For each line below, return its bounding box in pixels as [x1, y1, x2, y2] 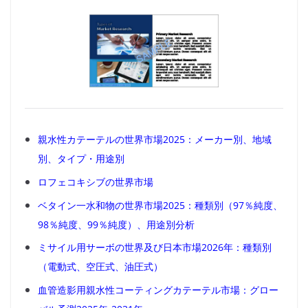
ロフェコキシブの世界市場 [38, 175, 154, 189]
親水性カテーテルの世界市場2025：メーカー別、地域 [38, 133, 272, 146]
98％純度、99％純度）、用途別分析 [38, 217, 195, 231]
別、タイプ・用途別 [38, 152, 125, 166]
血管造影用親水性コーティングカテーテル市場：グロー [38, 283, 279, 296]
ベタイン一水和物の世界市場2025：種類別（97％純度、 [38, 198, 283, 212]
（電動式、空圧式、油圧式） [38, 260, 164, 274]
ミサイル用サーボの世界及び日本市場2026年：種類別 [38, 241, 272, 254]
